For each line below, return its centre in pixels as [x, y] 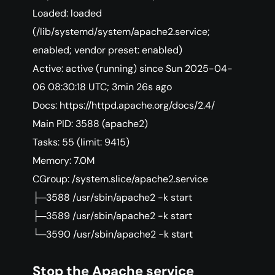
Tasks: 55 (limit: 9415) [81, 142]
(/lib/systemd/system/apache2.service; [121, 32]
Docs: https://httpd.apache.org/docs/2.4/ [124, 106]
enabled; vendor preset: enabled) [107, 50]
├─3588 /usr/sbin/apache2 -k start [112, 198]
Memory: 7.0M [64, 161]
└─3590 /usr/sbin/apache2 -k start [113, 234]
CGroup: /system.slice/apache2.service [120, 179]
